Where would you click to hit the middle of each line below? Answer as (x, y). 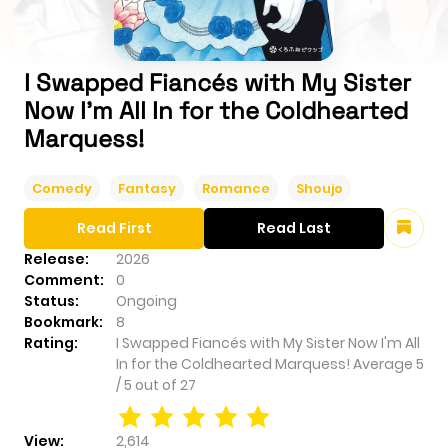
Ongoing (146, 301)
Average (384, 364)
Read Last (294, 228)
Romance (236, 189)
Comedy (62, 189)
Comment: (64, 280)
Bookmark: (63, 322)
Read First (114, 228)
